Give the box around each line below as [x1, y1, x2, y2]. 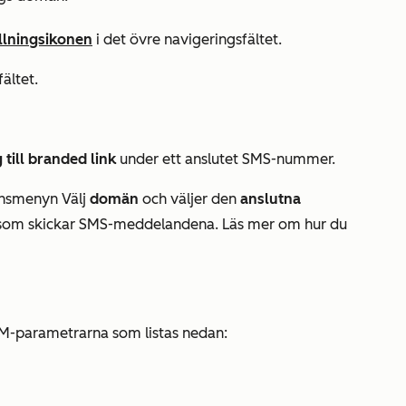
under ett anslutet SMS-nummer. [120, 150, 335, 168]
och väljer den [142, 190, 240, 208]
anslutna [240, 190, 301, 208]
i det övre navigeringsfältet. [92, 31, 282, 48]
